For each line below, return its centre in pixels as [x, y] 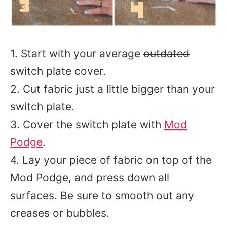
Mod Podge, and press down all [90, 178]
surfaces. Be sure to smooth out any [102, 195]
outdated [166, 53]
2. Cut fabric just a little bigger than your [112, 89]
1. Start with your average [77, 53]
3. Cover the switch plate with [87, 124]
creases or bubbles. [60, 213]
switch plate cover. [58, 71]
